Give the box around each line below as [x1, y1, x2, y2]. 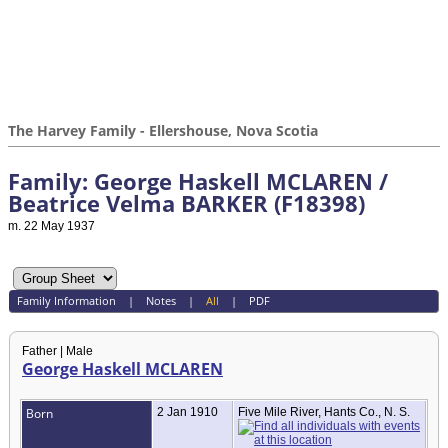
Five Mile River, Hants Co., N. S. [238, 404, 413, 419]
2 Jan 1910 [157, 404, 221, 419]
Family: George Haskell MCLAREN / [8, 166, 388, 196]
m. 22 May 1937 [8, 219, 95, 233]
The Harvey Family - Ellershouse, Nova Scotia [8, 121, 318, 140]
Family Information [16, 293, 116, 309]
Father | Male [22, 343, 93, 358]
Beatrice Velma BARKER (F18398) [8, 188, 365, 218]
